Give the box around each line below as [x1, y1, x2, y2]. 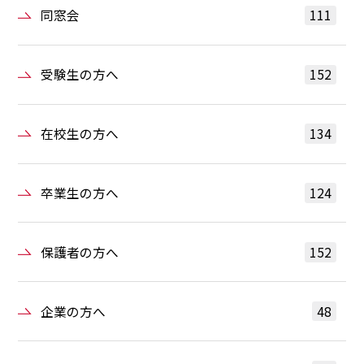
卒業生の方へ [41, 183, 119, 202]
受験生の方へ [41, 65, 119, 84]
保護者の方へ [41, 242, 119, 262]
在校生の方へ [41, 124, 119, 144]
